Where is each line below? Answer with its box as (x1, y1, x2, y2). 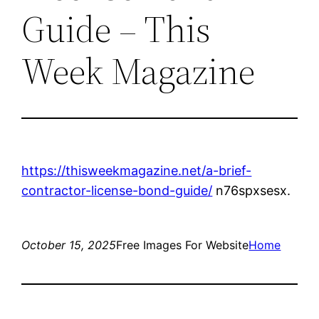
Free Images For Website (116, 237, 249, 252)
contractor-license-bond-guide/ (21, 182, 213, 198)
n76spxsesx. (212, 182, 291, 198)
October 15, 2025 (21, 237, 117, 252)
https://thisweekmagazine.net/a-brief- (21, 162, 252, 178)
